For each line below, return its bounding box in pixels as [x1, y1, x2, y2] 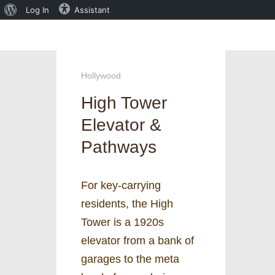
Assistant [74, 5, 110, 15]
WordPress [17, 24, 58, 34]
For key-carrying [81, 179, 161, 192]
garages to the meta [81, 252, 179, 265]
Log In [26, 5, 49, 15]
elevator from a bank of [81, 234, 194, 247]
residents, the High [81, 197, 173, 210]
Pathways [81, 137, 157, 157]
